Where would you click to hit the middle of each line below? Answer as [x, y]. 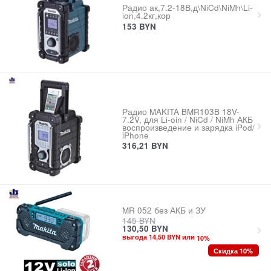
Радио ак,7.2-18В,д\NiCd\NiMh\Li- [187, 8]
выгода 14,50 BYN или [159, 237]
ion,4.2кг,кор [146, 16]
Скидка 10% [233, 250]
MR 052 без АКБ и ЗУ [164, 210]
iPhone [135, 135]
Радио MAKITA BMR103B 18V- [181, 111]
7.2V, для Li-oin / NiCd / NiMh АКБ [187, 119]
